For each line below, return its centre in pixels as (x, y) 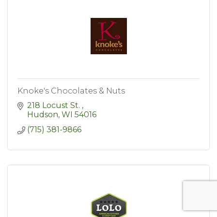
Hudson (43, 115)
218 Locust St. (54, 106)
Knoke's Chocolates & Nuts (71, 91)
